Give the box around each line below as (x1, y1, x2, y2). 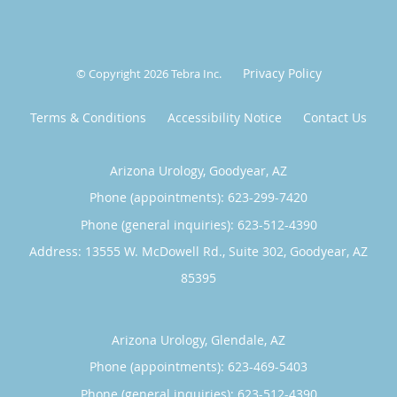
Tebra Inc (170, 65, 219, 82)
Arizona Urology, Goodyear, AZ (110, 161, 287, 179)
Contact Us (303, 108, 367, 126)
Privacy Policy (242, 64, 322, 82)
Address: (29, 242, 85, 260)
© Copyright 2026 (75, 65, 171, 82)
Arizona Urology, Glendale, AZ (112, 331, 285, 348)
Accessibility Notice (167, 108, 282, 126)
